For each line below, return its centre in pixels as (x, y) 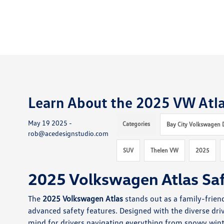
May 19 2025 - (50, 123)
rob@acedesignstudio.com (68, 133)
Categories (136, 124)
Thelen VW (165, 150)
